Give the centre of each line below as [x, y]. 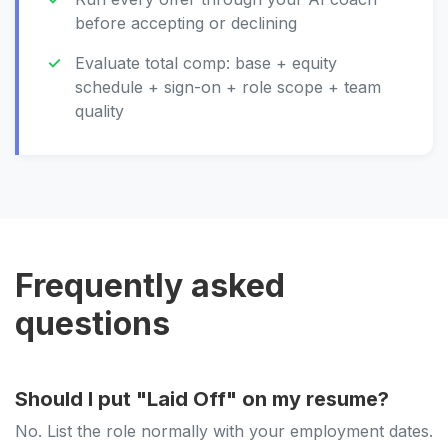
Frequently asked [150, 285]
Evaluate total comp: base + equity [206, 63]
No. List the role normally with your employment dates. [224, 431]
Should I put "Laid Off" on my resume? [202, 399]
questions [92, 323]
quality [99, 111]
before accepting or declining [186, 23]
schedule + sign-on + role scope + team [228, 87]
